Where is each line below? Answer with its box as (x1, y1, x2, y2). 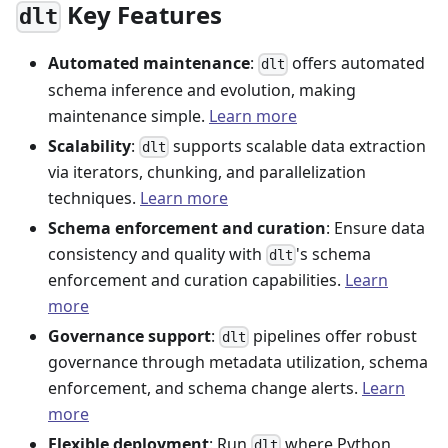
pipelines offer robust (249, 325, 418, 348)
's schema (296, 242, 372, 265)
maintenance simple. (48, 104, 209, 127)
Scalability (48, 134, 131, 157)
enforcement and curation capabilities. (48, 269, 345, 292)
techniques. (48, 186, 140, 209)
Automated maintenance (48, 52, 250, 75)
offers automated (288, 52, 426, 75)
